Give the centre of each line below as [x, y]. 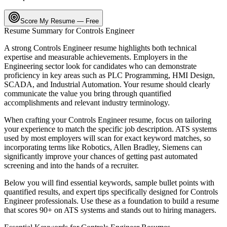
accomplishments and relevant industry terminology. [87, 102]
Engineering [24, 66]
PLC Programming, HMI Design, [161, 75]
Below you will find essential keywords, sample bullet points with [109, 182]
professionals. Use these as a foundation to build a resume [126, 201]
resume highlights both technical [144, 48]
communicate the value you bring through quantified [88, 93]
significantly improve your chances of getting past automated [101, 156]
